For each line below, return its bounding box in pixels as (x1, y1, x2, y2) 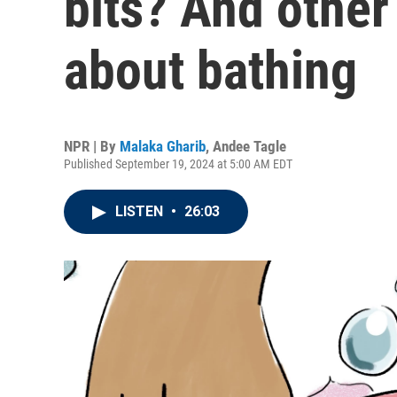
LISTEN (115, 203, 167, 220)
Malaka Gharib (120, 137, 206, 155)
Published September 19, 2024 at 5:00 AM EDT (64, 157, 292, 171)
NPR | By (64, 137, 120, 155)
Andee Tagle (213, 137, 286, 155)
